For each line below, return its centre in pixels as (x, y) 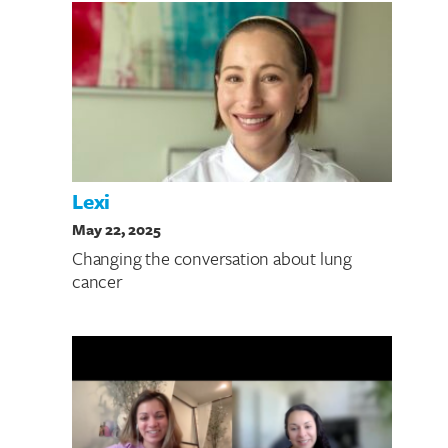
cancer (97, 281)
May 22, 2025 (116, 228)
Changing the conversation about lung (212, 258)
